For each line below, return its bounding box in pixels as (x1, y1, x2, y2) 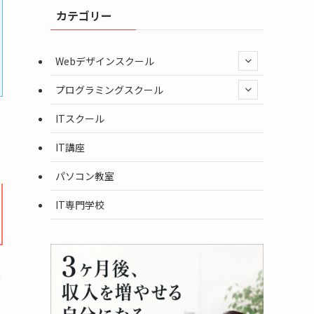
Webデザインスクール (55, 53, 154, 68)
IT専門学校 (55, 197, 104, 212)
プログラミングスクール (55, 82, 163, 97)
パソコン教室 (55, 168, 114, 183)
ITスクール (55, 111, 104, 125)
